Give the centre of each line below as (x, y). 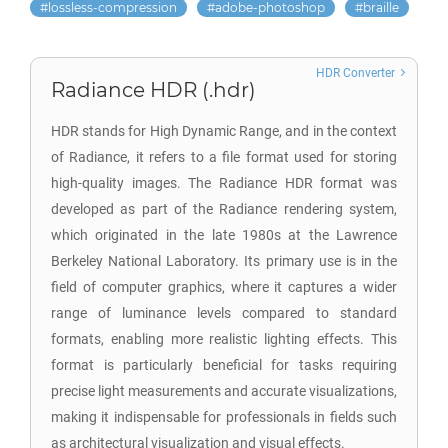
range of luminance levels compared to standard (224, 313)
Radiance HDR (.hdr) (153, 90)
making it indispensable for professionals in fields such (224, 417)
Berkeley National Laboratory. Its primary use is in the (224, 261)
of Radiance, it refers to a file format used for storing (224, 157)
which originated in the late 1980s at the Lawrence (224, 235)
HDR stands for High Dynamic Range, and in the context (224, 131)
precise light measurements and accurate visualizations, (224, 391)
